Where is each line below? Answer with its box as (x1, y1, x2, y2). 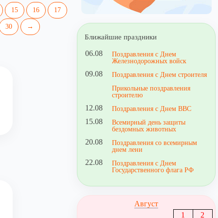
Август (134, 200, 158, 208)
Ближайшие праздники (85, 33, 157, 41)
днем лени (112, 145, 143, 153)
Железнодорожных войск (112, 57, 187, 65)
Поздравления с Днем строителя (112, 71, 207, 78)
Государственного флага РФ (112, 166, 194, 174)
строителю (112, 91, 143, 99)
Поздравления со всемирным (112, 139, 198, 146)
